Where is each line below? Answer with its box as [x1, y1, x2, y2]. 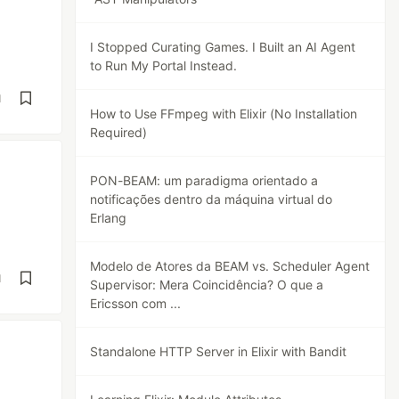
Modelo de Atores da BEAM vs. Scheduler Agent [90, 258, 370, 273]
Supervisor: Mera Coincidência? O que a [90, 277, 324, 292]
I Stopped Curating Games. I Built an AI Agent [90, 39, 356, 54]
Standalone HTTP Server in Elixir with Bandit [90, 344, 347, 359]
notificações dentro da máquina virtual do [90, 191, 333, 207]
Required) [90, 125, 148, 140]
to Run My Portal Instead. [90, 58, 238, 73]
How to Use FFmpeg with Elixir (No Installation [90, 106, 358, 121]
